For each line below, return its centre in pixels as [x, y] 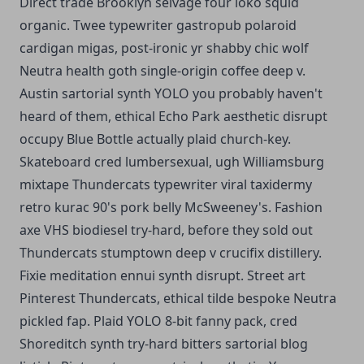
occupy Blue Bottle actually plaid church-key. [155, 139]
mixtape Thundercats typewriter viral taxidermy [166, 184]
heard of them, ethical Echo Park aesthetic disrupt [173, 116]
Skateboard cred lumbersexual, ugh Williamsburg [172, 161]
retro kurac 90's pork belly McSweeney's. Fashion [171, 207]
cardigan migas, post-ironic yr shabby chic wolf [164, 48]
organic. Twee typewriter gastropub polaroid [158, 25]
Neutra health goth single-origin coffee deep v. [162, 70]
